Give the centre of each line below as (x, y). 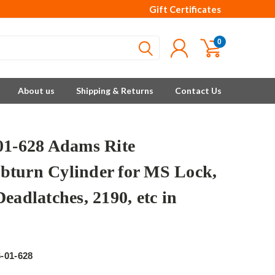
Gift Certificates (185, 9)
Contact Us (198, 91)
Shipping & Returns (115, 91)
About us (36, 91)
